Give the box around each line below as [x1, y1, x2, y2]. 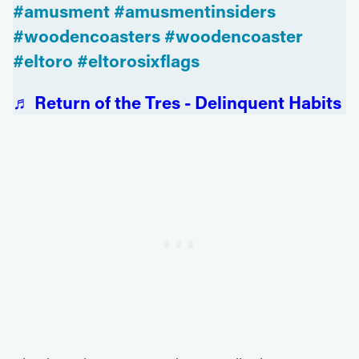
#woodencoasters [13, 23, 160, 47]
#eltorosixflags [77, 48, 200, 72]
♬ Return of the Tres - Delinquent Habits [13, 90, 341, 114]
